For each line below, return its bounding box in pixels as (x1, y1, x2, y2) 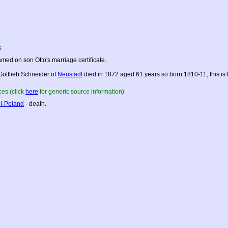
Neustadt (58, 71, 82, 78)
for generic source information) (38, 88, 124, 95)
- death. (24, 100, 46, 107)
